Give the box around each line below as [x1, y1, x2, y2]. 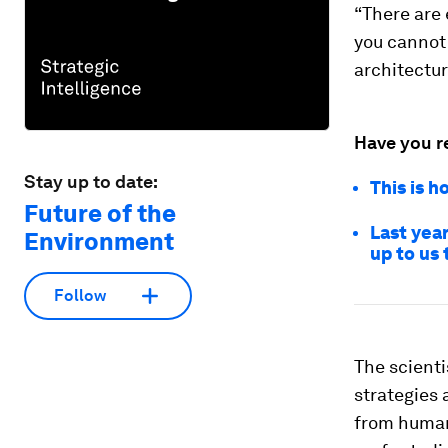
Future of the [24, 198, 176, 228]
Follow [54, 286, 106, 306]
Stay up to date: [24, 170, 158, 192]
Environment [24, 226, 174, 256]
